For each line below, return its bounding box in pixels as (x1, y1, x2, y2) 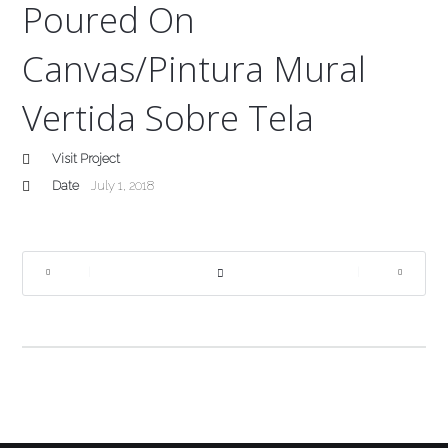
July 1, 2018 (91, 177, 155, 193)
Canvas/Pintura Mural (22, 44, 367, 92)
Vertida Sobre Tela (22, 93, 315, 141)
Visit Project (52, 150, 121, 166)
